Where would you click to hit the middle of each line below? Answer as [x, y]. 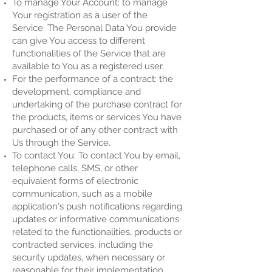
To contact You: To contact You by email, [96, 155]
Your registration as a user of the [80, 15]
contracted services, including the [83, 245]
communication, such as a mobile [82, 194]
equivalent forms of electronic [75, 181]
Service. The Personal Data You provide [94, 28]
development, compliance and [76, 92]
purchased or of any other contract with [95, 130]
